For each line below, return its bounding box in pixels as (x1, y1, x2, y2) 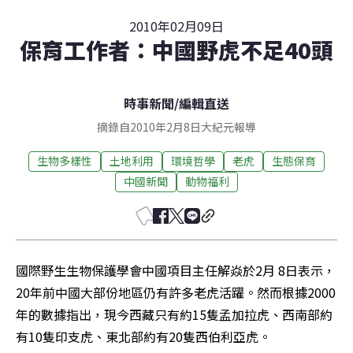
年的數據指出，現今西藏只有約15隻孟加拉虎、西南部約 (16, 304, 333, 324)
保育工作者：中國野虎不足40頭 (20, 33, 333, 65)
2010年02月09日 (129, 16, 224, 35)
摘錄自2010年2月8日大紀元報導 (97, 118, 256, 135)
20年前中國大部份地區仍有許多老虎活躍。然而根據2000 (16, 282, 336, 302)
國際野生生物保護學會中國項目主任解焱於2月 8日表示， (16, 260, 336, 280)
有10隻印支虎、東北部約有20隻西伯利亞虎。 (16, 326, 271, 346)
